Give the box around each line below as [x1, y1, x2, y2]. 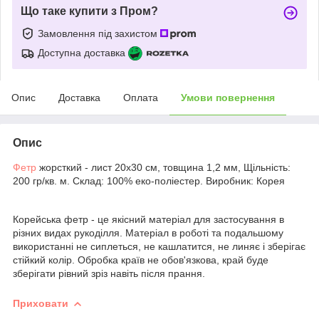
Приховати [13, 297, 68, 309]
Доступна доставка [38, 46, 125, 58]
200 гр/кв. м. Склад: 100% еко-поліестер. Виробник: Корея [13, 174, 285, 187]
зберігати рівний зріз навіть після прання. [13, 267, 205, 279]
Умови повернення [181, 91, 275, 103]
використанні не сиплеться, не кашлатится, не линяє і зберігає [13, 240, 305, 252]
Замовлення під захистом [38, 27, 160, 39]
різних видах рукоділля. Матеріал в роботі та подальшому [13, 226, 283, 239]
